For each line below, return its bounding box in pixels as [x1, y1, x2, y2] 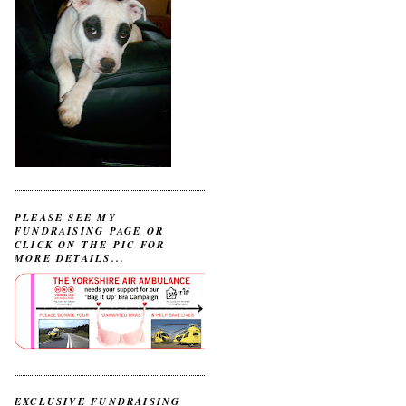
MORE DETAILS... [14, 250, 126, 266]
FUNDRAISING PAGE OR [14, 223, 164, 238]
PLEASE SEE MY [14, 209, 117, 225]
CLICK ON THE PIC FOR [14, 237, 166, 252]
